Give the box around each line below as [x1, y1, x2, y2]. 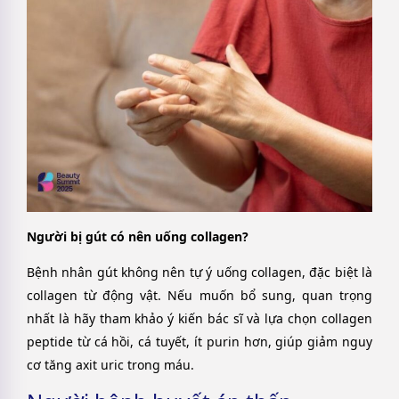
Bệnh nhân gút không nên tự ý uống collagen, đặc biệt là [27, 264, 372, 281]
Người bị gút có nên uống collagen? [27, 227, 248, 245]
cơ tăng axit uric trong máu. [27, 356, 194, 374]
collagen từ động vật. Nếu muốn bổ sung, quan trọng [27, 287, 372, 305]
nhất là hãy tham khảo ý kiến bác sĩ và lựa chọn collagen [27, 310, 372, 328]
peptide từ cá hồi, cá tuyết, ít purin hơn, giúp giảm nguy [27, 333, 372, 351]
